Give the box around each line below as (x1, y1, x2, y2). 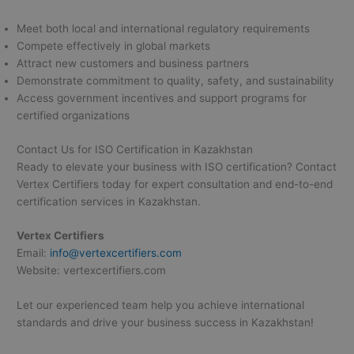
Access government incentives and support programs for (17, 92, 307, 105)
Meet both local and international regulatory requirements (17, 22, 311, 36)
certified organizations (17, 109, 130, 122)
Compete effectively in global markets (17, 40, 211, 53)
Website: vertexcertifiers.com (17, 264, 167, 277)
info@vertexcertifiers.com (50, 247, 183, 260)
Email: (17, 247, 51, 260)
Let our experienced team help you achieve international (17, 299, 305, 312)
